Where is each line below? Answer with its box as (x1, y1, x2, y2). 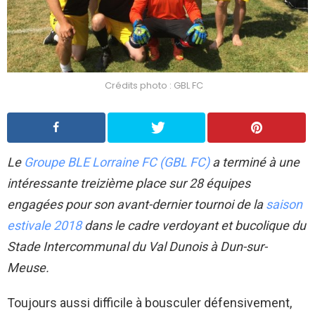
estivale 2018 (7, 218, 82, 233)
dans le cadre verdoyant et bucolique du (82, 218, 306, 233)
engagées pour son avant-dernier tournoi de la (7, 197, 266, 212)
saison (266, 197, 302, 212)
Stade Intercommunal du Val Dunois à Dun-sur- (7, 239, 267, 255)
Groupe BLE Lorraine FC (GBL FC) (24, 155, 210, 170)
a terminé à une (210, 155, 300, 170)
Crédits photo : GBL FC (105, 79, 203, 93)
